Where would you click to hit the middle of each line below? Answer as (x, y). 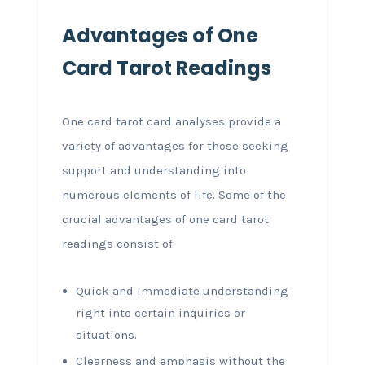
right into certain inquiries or (160, 313)
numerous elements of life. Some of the (174, 195)
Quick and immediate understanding (182, 291)
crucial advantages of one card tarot (165, 219)
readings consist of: (118, 244)
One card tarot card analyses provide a (171, 121)
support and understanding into (154, 170)
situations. (106, 335)
